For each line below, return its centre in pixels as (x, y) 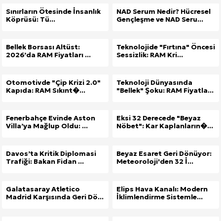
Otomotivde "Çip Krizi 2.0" (53, 83)
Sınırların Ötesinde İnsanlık (53, 12)
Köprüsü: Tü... (31, 19)
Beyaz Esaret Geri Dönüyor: (164, 154)
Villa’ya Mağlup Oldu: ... (47, 126)
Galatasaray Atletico (43, 189)
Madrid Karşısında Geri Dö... (55, 197)
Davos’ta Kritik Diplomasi (51, 154)
